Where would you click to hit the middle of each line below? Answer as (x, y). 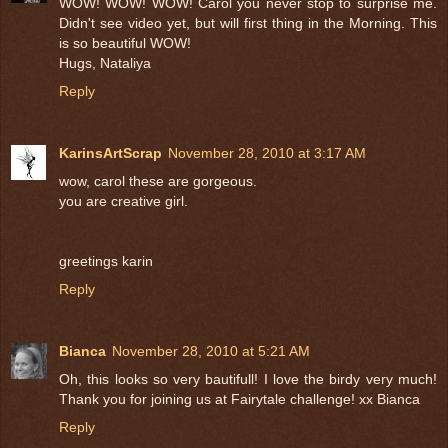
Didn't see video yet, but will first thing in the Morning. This (248, 22)
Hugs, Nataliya (105, 62)
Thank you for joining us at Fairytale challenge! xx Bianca (239, 398)
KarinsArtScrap (110, 152)
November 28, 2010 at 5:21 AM (211, 350)
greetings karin (106, 260)
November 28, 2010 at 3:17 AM (267, 152)
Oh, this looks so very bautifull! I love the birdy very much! (248, 378)
